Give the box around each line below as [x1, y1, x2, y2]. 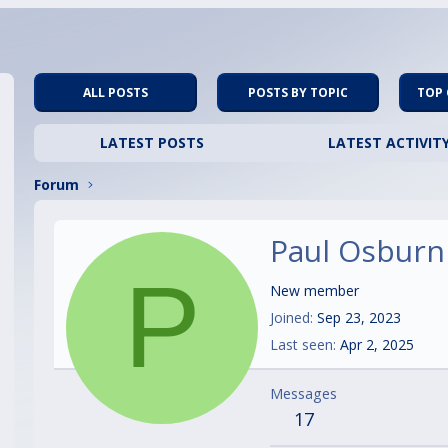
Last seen [270, 335, 333, 355]
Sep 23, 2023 [317, 308, 401, 328]
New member [270, 281, 359, 301]
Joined [270, 308, 310, 328]
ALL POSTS [82, 83, 148, 101]
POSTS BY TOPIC [247, 83, 348, 101]
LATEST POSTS [100, 132, 205, 152]
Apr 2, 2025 [340, 335, 414, 355]
